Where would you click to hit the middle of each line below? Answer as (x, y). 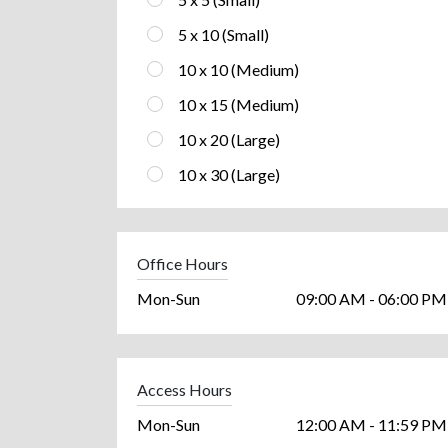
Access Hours (184, 389)
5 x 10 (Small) (223, 34)
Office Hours (182, 263)
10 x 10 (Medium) (238, 69)
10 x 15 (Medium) (238, 104)
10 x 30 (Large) (229, 174)
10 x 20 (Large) (229, 139)
